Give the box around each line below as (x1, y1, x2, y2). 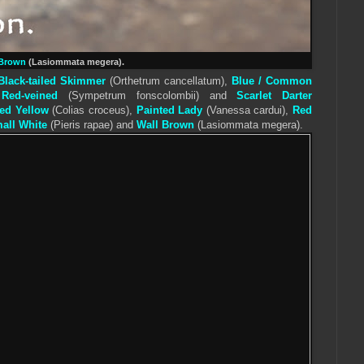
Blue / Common (232, 75, 313, 88)
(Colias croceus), (48, 104, 136, 117)
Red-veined (2, 89, 68, 102)
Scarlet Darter (236, 89, 312, 102)
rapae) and (84, 119, 136, 132)
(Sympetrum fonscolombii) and (68, 89, 237, 102)
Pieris (54, 119, 84, 132)
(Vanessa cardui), (206, 104, 289, 117)
